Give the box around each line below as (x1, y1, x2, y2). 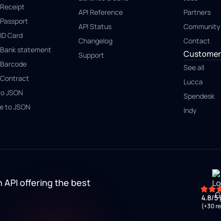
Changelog (78, 36, 113, 45)
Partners (183, 7, 211, 17)
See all (183, 63, 204, 72)
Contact (183, 36, 210, 45)
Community (183, 22, 220, 31)
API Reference (78, 7, 123, 17)
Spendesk (183, 91, 215, 101)
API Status (78, 22, 112, 31)
